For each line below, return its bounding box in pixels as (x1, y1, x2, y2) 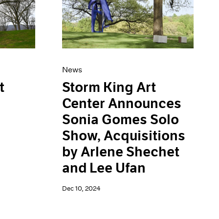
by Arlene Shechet (62, 144, 180, 161)
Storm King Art (62, 79, 156, 96)
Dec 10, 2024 (62, 184, 101, 193)
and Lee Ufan (62, 160, 146, 177)
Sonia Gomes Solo (62, 111, 179, 129)
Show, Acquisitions (62, 128, 186, 145)
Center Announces (62, 95, 182, 112)
